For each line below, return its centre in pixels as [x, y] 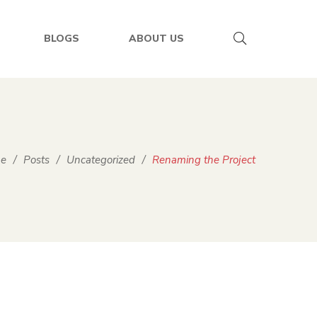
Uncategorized [101, 160]
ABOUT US [156, 39]
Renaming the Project [204, 160]
